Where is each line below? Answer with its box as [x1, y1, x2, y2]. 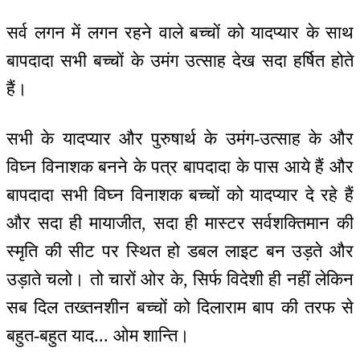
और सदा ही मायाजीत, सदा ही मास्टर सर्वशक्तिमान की [6, 213, 354, 234]
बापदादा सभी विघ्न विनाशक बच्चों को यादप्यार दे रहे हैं [6, 185, 354, 206]
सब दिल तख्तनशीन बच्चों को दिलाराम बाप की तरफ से [6, 297, 354, 318]
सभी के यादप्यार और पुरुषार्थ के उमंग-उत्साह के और [6, 129, 354, 149]
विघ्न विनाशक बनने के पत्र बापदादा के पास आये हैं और [6, 157, 354, 178]
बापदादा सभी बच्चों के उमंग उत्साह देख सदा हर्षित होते [6, 50, 354, 71]
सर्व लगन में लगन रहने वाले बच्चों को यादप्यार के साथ [6, 22, 354, 43]
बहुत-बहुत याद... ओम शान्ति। [6, 325, 190, 346]
